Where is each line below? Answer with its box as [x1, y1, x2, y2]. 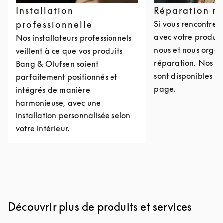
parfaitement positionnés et [16, 72, 117, 82]
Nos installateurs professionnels [16, 33, 132, 43]
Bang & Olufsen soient [16, 59, 99, 69]
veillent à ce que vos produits [16, 46, 122, 56]
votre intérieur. [16, 123, 70, 133]
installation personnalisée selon [16, 111, 131, 120]
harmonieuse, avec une [16, 98, 101, 108]
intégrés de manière [16, 85, 90, 95]
